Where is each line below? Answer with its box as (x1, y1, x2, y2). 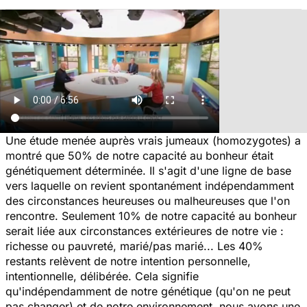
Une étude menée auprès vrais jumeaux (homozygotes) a (5, 133, 301, 147)
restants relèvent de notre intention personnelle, (5, 254, 251, 268)
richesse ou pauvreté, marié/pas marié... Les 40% (5, 238, 263, 253)
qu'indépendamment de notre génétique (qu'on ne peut (5, 284, 291, 298)
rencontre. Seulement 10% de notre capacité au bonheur (5, 208, 297, 223)
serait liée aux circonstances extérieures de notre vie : (5, 223, 284, 238)
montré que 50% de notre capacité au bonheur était (5, 148, 273, 162)
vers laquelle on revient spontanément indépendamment (5, 178, 294, 193)
